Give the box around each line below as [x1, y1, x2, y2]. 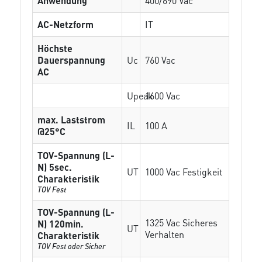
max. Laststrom [37, 113, 106, 126]
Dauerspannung [37, 54, 106, 66]
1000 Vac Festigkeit [145, 166, 223, 178]
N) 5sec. [37, 161, 73, 173]
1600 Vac [145, 89, 181, 102]
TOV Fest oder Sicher [37, 241, 106, 251]
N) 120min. [37, 218, 84, 230]
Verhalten [145, 228, 185, 240]
